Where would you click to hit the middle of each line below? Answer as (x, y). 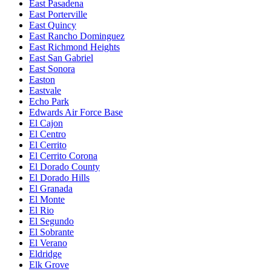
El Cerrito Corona (63, 155)
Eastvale (45, 90)
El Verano (48, 243)
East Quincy (53, 25)
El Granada (51, 188)
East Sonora (52, 68)
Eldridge (45, 253)
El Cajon (46, 123)
